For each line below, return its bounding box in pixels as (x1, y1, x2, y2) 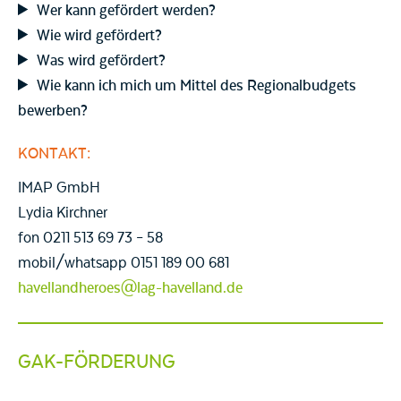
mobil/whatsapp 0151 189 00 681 (18, 254, 229, 273)
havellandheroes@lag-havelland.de (18, 279, 243, 298)
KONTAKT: (18, 145, 90, 164)
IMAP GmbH (18, 179, 100, 198)
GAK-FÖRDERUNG (18, 351, 175, 374)
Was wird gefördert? (37, 52, 166, 71)
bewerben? (18, 102, 88, 121)
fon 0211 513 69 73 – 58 (18, 229, 163, 248)
